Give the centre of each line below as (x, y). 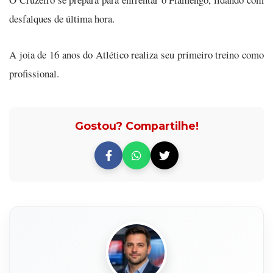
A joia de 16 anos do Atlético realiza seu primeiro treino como (136, 55)
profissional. (34, 74)
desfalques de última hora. (62, 18)
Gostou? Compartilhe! (136, 126)
